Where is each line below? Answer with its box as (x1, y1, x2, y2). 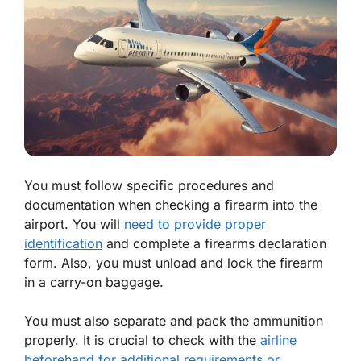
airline (260, 331, 297, 348)
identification (24, 234, 102, 251)
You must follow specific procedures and (24, 176, 274, 193)
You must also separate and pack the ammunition (24, 312, 323, 329)
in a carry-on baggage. (24, 273, 164, 290)
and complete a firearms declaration (102, 234, 326, 251)
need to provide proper (124, 215, 266, 232)
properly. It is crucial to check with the (24, 331, 260, 348)
